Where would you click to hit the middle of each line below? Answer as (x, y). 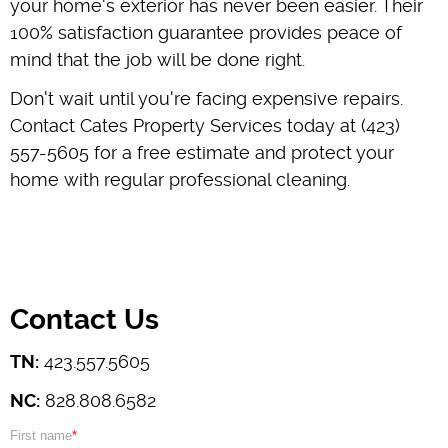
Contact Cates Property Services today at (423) (205, 125)
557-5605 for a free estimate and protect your (202, 152)
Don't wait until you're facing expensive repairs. (206, 98)
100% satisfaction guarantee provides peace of (206, 32)
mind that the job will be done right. (157, 59)
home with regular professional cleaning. (180, 179)
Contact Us (84, 319)
